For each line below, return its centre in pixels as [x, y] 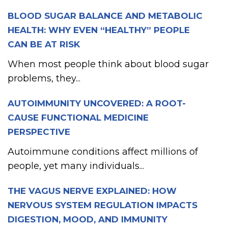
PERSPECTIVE [39, 132]
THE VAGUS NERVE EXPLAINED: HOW [92, 191]
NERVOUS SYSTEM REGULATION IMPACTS [103, 205]
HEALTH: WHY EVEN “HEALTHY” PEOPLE [99, 30]
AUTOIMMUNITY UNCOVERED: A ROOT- [97, 103]
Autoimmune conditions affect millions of [103, 151]
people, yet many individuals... [76, 166]
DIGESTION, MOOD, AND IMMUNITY [88, 219]
